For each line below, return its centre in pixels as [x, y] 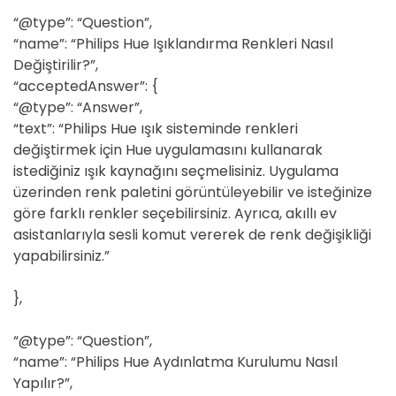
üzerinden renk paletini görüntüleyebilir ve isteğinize [193, 192]
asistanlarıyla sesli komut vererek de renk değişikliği [192, 235]
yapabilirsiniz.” [61, 256]
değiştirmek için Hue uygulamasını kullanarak [168, 150]
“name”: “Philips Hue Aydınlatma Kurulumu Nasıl [175, 362]
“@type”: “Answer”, [78, 107]
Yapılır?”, [43, 383]
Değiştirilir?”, [56, 65]
